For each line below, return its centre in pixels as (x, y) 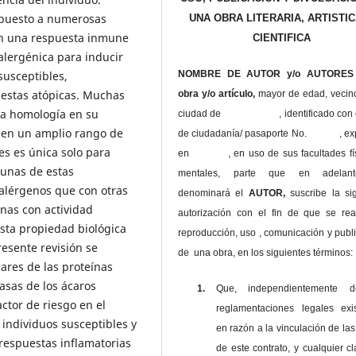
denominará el (211, 193)
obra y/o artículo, (219, 94)
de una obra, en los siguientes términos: (266, 253)
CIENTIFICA (281, 38)
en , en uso (221, 154)
